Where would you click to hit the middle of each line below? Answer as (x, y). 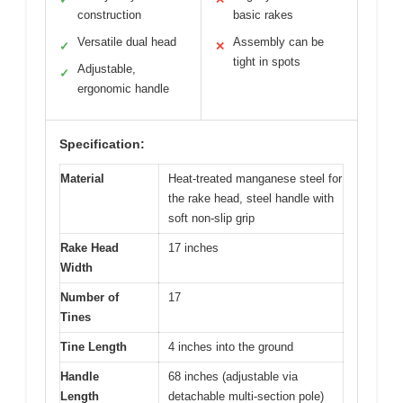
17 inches (193, 247)
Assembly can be (278, 41)
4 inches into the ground (231, 346)
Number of (90, 297)
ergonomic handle (123, 88)
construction (109, 14)
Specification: (102, 143)
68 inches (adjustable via (233, 376)
